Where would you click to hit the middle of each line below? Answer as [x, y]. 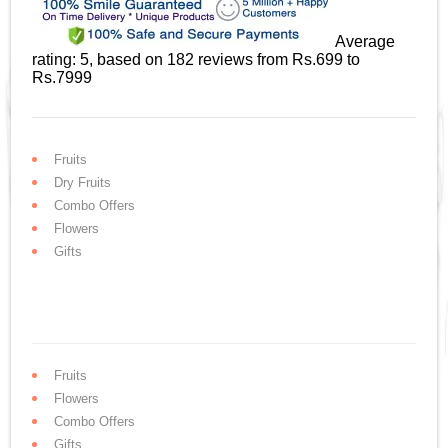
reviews [226, 59]
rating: [56, 59]
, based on [128, 59]
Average [365, 41]
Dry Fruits [83, 182]
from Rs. [287, 59]
